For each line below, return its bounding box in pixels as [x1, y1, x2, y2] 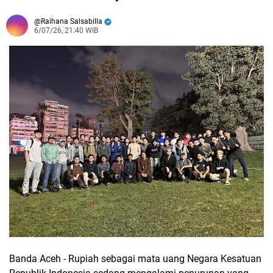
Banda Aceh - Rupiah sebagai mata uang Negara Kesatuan [9, 252, 261, 264]
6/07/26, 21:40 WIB [34, 26, 98, 35]
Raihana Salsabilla [41, 17, 102, 26]
